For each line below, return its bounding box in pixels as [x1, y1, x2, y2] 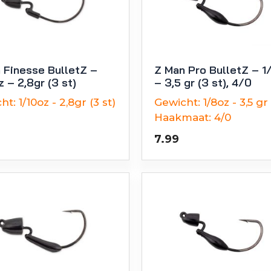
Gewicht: [154, 96, 200, 108]
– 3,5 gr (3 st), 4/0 [154, 75, 252, 90]
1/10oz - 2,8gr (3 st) [19, 96, 116, 108]
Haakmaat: [154, 111, 211, 123]
